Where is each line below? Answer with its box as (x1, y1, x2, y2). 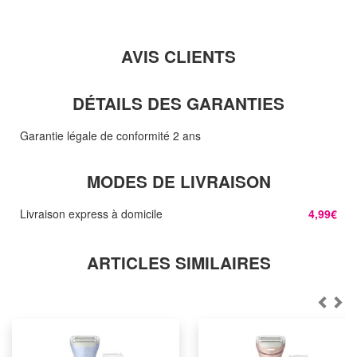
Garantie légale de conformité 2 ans (20, 127, 201, 143)
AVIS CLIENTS (121, 44, 236, 68)
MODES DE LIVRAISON (86, 169, 271, 193)
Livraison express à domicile (20, 205, 163, 222)
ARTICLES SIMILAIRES (86, 250, 271, 274)
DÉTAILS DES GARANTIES (73, 91, 284, 115)
